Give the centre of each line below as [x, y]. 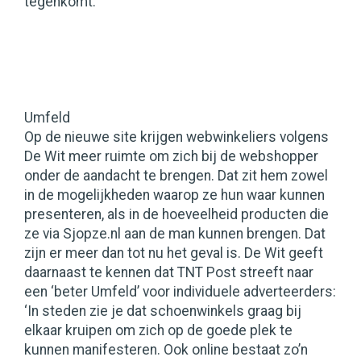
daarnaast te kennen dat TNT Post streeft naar [169, 273]
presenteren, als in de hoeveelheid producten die [176, 215]
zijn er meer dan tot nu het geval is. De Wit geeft [174, 253]
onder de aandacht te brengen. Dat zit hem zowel [176, 176]
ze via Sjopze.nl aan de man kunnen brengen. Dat [175, 234]
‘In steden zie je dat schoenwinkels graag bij [163, 311]
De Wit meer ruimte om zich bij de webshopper [171, 157]
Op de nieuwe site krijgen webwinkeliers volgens [176, 137]
